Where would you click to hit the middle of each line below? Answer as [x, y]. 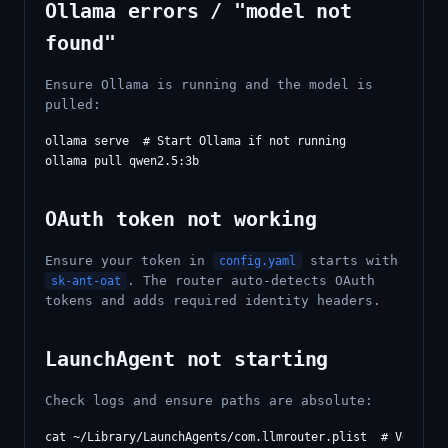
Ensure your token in [129, 260]
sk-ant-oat [86, 281]
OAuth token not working [181, 219]
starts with [350, 260]
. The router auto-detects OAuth [251, 280]
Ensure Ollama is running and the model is [209, 84]
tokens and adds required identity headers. [213, 300]
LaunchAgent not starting [187, 359]
